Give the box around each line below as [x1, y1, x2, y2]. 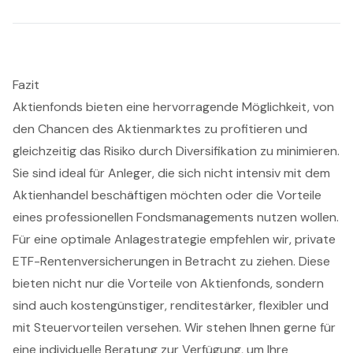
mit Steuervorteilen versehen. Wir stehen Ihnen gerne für [13, 319, 336, 336]
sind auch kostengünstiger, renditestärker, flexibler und [13, 297, 329, 314]
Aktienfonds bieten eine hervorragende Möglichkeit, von [13, 98, 334, 116]
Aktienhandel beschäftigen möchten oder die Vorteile [13, 187, 321, 204]
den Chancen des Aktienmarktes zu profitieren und [13, 121, 307, 138]
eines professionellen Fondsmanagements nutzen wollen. [13, 209, 339, 226]
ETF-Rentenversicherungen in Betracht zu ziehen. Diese [13, 253, 330, 270]
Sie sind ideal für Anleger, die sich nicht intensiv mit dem [13, 165, 330, 182]
